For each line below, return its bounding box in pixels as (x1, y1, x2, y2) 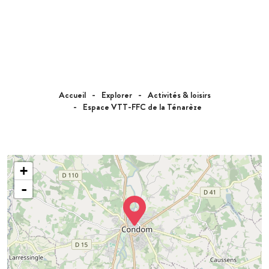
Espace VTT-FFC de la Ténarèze (83, 101, 202, 113)
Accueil (58, 89, 86, 101)
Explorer (101, 89, 132, 101)
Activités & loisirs (147, 89, 211, 101)
